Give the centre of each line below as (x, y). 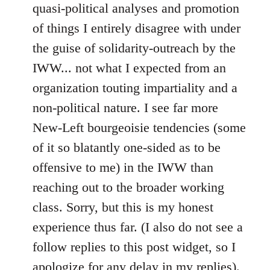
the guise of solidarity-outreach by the (134, 48)
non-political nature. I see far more (125, 108)
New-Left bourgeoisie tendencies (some (139, 128)
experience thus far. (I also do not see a (138, 227)
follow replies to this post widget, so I (134, 247)
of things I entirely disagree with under (137, 28)
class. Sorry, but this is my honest (123, 207)
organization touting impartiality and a (135, 88)
